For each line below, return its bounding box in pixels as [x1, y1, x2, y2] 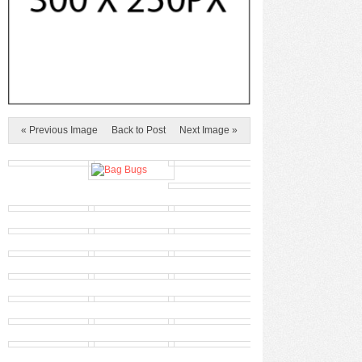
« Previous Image [21, 124, 98, 136]
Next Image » [179, 124, 238, 136]
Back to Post [112, 124, 166, 136]
